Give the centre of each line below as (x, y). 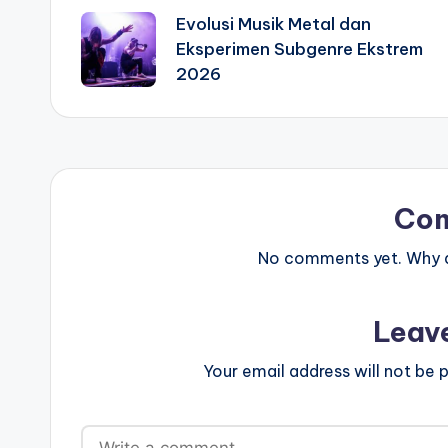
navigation (178, 40)
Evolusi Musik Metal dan (273, 24)
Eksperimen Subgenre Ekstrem (299, 49)
